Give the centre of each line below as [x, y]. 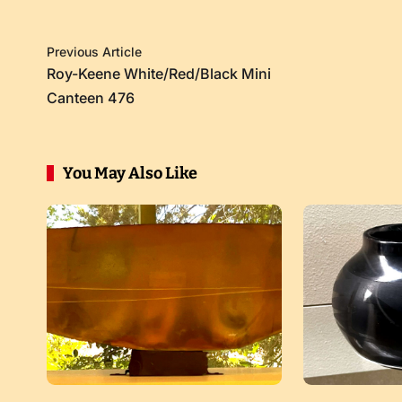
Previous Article [94, 52]
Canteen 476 [91, 98]
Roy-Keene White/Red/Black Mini [159, 74]
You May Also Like [130, 173]
